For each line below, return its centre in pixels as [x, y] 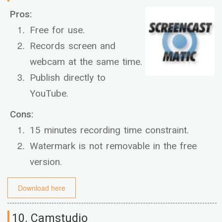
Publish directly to [68, 78]
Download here [42, 188]
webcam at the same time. [86, 62]
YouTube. [49, 94]
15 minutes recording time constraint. [109, 131]
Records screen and [73, 46]
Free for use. [57, 30]
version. [46, 162]
